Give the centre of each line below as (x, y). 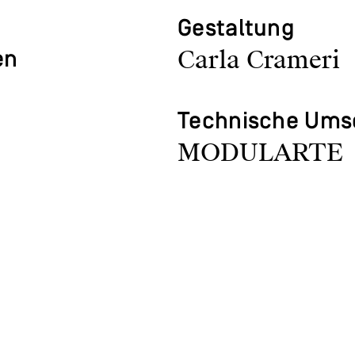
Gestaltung (236, 30)
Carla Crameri (259, 61)
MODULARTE (260, 153)
